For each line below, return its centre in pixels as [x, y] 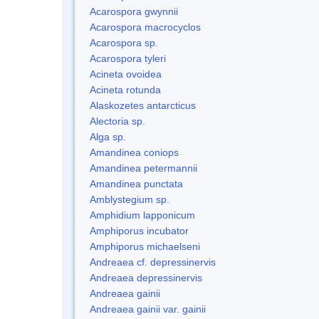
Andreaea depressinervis [146, 277]
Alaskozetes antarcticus [143, 105]
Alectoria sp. [117, 121]
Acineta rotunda [125, 89]
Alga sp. [108, 136]
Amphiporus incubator [139, 230]
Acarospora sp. [124, 42]
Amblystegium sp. [130, 199]
